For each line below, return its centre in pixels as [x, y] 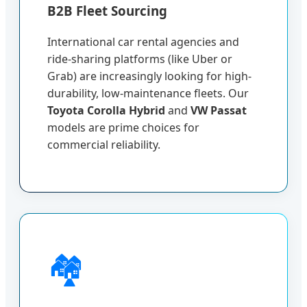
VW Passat [219, 111]
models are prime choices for [123, 128]
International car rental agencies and [143, 42]
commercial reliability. [104, 145]
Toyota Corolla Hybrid [106, 111]
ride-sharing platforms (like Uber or [140, 59]
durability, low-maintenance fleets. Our [148, 94]
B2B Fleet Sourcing [107, 11]
